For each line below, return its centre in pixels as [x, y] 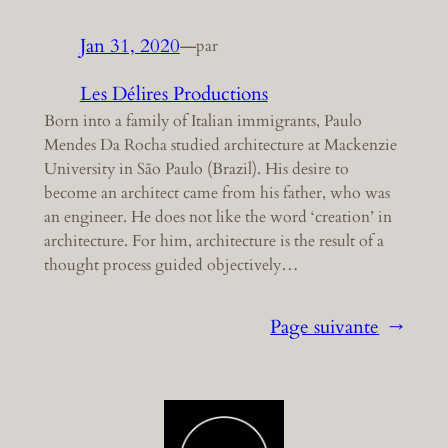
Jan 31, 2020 [129, 45]
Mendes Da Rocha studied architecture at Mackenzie [220, 145]
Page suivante [325, 327]
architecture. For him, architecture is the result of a [213, 241]
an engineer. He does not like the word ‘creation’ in [217, 217]
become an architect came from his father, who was [216, 193]
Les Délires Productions [173, 94]
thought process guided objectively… [171, 265]
